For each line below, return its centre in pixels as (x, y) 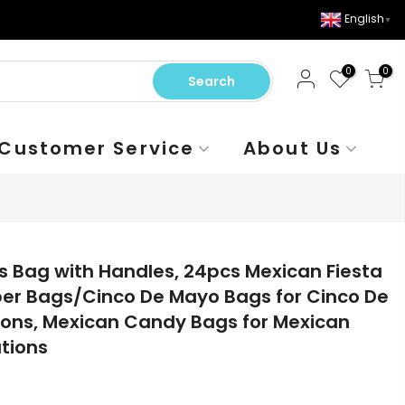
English (364, 19)
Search (211, 81)
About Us (292, 148)
